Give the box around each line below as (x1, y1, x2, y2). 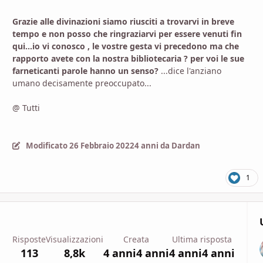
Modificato (25, 140, 69, 151)
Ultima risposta (172, 233, 232, 245)
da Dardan (158, 140, 200, 151)
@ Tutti (12, 102, 40, 114)
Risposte (12, 233, 46, 245)
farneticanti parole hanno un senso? (12, 65, 159, 77)
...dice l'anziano (159, 65, 221, 77)
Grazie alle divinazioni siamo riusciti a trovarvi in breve (12, 16, 234, 28)
